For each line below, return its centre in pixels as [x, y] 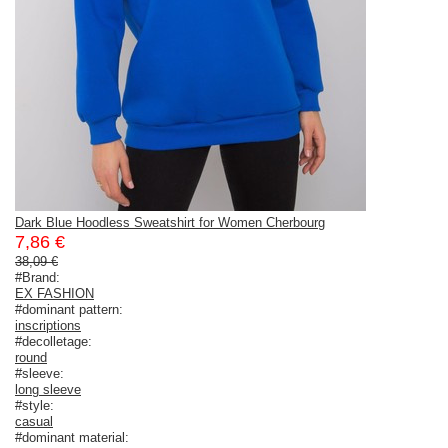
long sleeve [48, 389]
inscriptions [48, 325]
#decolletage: [53, 341]
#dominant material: [72, 437]
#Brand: [37, 277]
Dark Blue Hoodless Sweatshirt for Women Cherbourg [170, 222]
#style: [34, 405]
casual [34, 421]
